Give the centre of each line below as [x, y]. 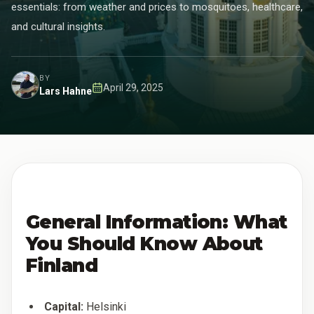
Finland [62, 265]
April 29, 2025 [133, 87]
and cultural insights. [58, 27]
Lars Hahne [66, 91]
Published [113, 93]
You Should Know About [144, 244]
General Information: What [157, 222]
